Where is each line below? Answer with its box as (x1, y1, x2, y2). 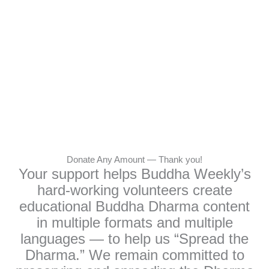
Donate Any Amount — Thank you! (67, 155, 202, 165)
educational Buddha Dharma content (19, 198, 250, 215)
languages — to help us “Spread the (20, 231, 249, 247)
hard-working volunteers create (37, 182, 232, 199)
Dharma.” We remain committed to (25, 247, 244, 264)
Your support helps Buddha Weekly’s (18, 166, 251, 183)
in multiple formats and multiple (36, 214, 233, 231)
